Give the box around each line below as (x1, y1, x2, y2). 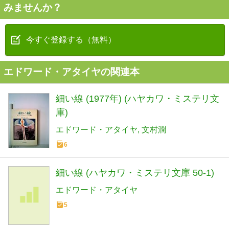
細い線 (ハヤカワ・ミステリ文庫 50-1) (56, 168, 214, 178)
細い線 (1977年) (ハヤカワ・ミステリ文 (56, 94, 219, 104)
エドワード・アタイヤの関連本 (4, 66, 140, 77)
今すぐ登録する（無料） (26, 35, 116, 44)
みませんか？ (4, 2, 62, 13)
